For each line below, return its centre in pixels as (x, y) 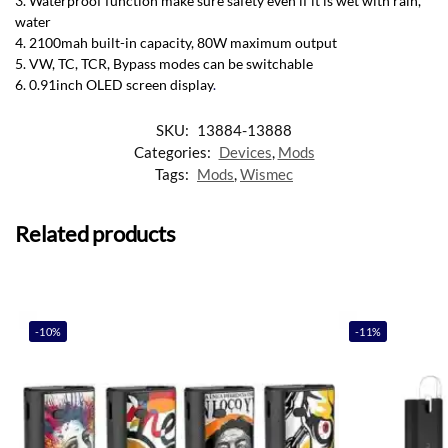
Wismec (266, 173)
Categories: (173, 151)
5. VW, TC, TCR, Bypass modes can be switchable (164, 63)
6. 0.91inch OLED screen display (114, 84)
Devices (245, 151)
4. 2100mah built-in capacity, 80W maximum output (176, 42)
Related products (95, 233)
